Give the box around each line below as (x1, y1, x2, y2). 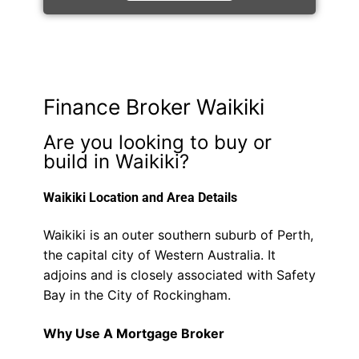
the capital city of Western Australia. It (42, 247, 276, 264)
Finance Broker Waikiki (42, 93, 264, 119)
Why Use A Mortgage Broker (42, 325, 224, 341)
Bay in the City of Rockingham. (42, 287, 231, 304)
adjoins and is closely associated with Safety (42, 267, 316, 284)
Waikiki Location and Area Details (42, 189, 237, 205)
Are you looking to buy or (42, 130, 272, 154)
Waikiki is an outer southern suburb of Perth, (42, 227, 313, 244)
